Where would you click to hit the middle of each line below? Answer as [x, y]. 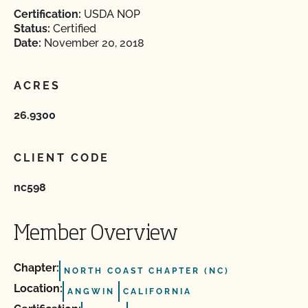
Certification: [47, 14]
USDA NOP [111, 14]
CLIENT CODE [62, 158]
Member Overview [96, 234]
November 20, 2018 [93, 43]
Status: [32, 29]
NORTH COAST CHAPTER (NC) [147, 271]
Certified [73, 29]
